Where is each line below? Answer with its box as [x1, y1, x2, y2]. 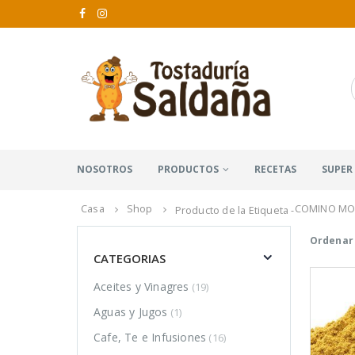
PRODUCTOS [158, 162, 219, 176]
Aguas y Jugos [94, 304, 168, 320]
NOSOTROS [77, 162, 132, 176]
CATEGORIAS [94, 250, 166, 266]
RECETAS [254, 162, 296, 176]
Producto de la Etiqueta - [174, 204, 295, 217]
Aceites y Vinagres [94, 279, 189, 295]
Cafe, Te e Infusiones [94, 330, 207, 345]
